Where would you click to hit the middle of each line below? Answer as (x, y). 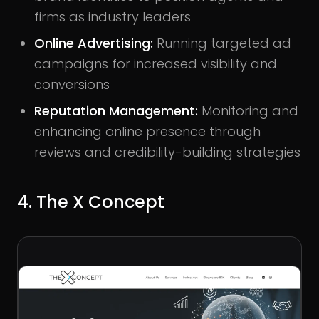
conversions (72, 85)
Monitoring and (248, 111)
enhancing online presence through (147, 132)
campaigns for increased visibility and (156, 64)
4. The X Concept (91, 202)
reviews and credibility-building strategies (167, 152)
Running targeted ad (224, 43)
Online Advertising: (95, 43)
